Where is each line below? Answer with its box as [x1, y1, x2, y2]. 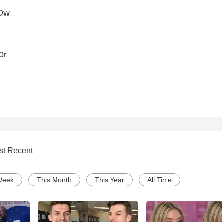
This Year [95, 176, 124, 184]
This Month [37, 176, 72, 184]
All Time [147, 176, 172, 184]
